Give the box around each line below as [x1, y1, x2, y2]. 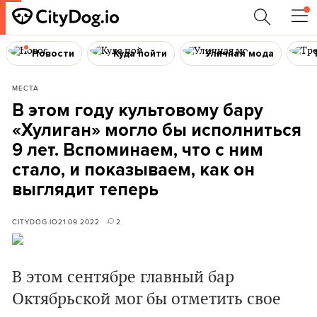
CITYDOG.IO [12, 217, 58, 226]
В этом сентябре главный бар [12, 267, 234, 287]
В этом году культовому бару [12, 100, 263, 121]
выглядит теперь [12, 179, 158, 200]
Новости [31, 47, 74, 59]
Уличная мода [205, 47, 275, 59]
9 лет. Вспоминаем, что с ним [12, 139, 263, 161]
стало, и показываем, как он [12, 159, 255, 180]
